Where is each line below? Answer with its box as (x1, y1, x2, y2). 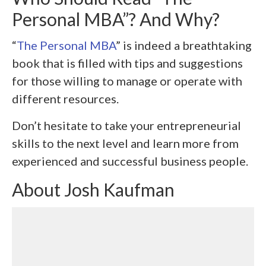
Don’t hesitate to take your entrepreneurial (12, 118, 241, 133)
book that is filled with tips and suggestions (12, 56, 243, 71)
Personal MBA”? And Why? (12, 8, 220, 30)
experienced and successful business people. (12, 154, 248, 169)
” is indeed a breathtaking (116, 38, 252, 53)
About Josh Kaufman (12, 179, 175, 201)
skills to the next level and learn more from (12, 136, 239, 151)
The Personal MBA (17, 38, 116, 53)
